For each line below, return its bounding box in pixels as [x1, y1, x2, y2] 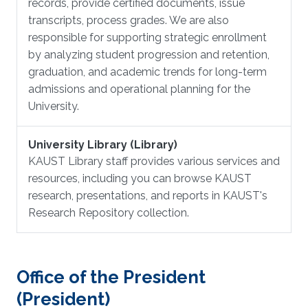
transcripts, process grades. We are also [28, 14, 229, 27]
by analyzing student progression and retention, [28, 48, 269, 61]
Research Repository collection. [28, 206, 189, 219]
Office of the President [16, 267, 206, 287]
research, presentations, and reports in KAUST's [28, 189, 267, 202]
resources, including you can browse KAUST [28, 172, 252, 185]
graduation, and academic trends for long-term [28, 65, 267, 78]
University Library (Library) [28, 138, 177, 151]
